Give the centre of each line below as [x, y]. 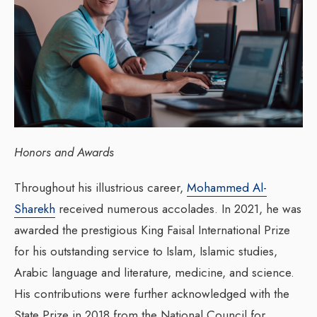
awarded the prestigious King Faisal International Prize [152, 230]
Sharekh [35, 208]
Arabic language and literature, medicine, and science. [154, 272]
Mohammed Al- [227, 187]
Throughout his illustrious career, [100, 187]
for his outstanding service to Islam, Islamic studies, [146, 251]
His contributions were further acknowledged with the [152, 293]
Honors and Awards [64, 152]
